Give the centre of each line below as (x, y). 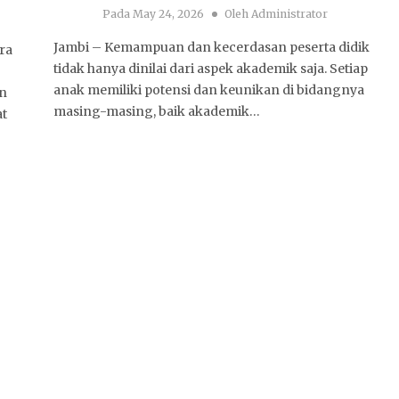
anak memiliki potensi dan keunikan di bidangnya (209, 90)
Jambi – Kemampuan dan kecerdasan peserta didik (212, 48)
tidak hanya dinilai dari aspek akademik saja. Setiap (211, 69)
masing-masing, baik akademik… (157, 112)
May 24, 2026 (167, 14)
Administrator (289, 14)
